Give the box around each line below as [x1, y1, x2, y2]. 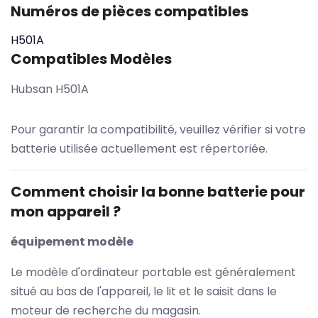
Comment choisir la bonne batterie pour [11, 181, 305, 202]
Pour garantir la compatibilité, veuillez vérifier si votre [11, 121, 306, 138]
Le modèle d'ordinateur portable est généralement [11, 263, 296, 280]
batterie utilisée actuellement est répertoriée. [11, 140, 268, 157]
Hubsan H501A [11, 80, 89, 97]
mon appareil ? [11, 201, 121, 221]
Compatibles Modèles [11, 48, 172, 69]
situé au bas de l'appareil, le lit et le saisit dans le [11, 283, 277, 300]
